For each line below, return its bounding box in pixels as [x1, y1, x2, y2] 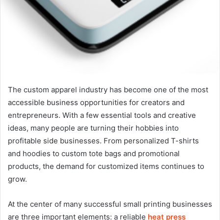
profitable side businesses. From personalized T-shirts [8, 136, 199, 145]
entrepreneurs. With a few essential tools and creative [8, 110, 196, 120]
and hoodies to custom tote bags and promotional [8, 149, 180, 158]
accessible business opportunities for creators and [8, 98, 185, 107]
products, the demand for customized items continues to [8, 162, 204, 171]
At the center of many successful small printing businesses [8, 199, 212, 209]
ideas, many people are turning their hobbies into [8, 123, 179, 133]
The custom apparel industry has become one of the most [8, 85, 208, 94]
